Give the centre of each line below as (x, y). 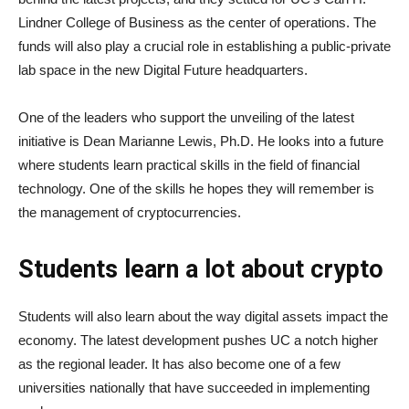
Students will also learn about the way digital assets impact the (203, 316)
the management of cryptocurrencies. (130, 212)
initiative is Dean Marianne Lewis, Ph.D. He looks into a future (201, 141)
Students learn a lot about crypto (201, 269)
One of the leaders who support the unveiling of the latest (186, 117)
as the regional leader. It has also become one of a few (179, 364)
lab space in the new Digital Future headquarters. (163, 70)
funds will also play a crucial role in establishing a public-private (204, 46)
